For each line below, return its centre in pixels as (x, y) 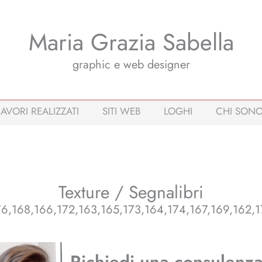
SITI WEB (121, 111)
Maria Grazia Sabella (131, 42)
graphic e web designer (131, 65)
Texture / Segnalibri (131, 192)
